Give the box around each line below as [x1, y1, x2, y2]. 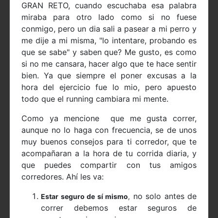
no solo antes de [130, 191, 197, 201]
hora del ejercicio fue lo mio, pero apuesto [21, 82, 197, 92]
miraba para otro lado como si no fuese [21, 12, 197, 22]
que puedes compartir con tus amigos [21, 160, 197, 170]
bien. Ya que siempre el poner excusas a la [21, 71, 197, 81]
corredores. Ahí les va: [21, 172, 104, 182]
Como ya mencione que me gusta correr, [21, 113, 197, 124]
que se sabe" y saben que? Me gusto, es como [21, 47, 197, 57]
